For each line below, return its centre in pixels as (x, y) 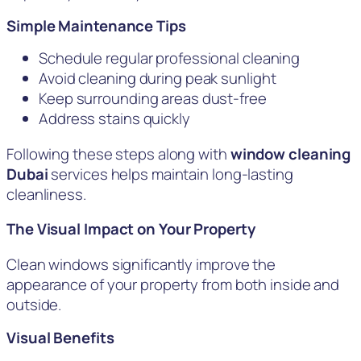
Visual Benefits (60, 338)
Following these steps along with (118, 154)
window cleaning (290, 154)
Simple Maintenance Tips (96, 25)
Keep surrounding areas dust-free (153, 99)
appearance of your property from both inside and (173, 284)
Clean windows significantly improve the (141, 264)
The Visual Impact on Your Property (131, 229)
